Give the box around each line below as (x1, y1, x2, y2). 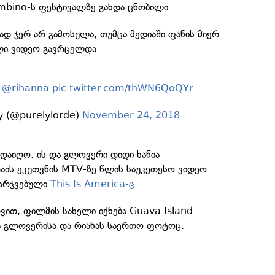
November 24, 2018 (82, 109, 180, 121)
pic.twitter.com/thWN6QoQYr (52, 82, 194, 94)
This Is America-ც (50, 178, 135, 190)
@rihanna (2, 82, 50, 94)
